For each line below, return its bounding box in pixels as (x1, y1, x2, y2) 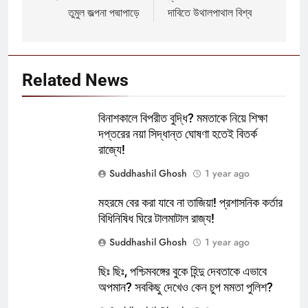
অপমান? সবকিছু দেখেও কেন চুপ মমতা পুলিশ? (98, 280, 273, 294)
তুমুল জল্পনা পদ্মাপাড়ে (68, 5, 140, 19)
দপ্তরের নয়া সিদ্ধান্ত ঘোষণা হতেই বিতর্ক (98, 126, 257, 141)
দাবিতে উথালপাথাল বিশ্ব (168, 5, 252, 19)
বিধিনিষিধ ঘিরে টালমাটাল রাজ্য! (98, 211, 214, 225)
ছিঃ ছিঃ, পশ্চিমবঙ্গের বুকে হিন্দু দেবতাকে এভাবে (98, 264, 267, 278)
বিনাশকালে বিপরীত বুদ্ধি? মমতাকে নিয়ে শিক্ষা (98, 111, 267, 125)
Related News (22, 69, 129, 90)
